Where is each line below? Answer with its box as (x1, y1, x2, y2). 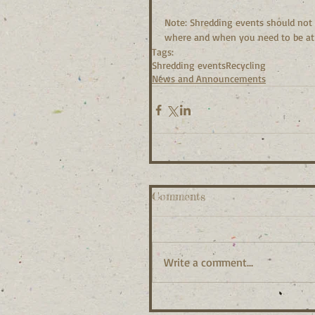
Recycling (226, 59, 266, 71)
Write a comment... (164, 255, 253, 269)
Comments (152, 189, 205, 203)
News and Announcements (152, 72, 266, 84)
